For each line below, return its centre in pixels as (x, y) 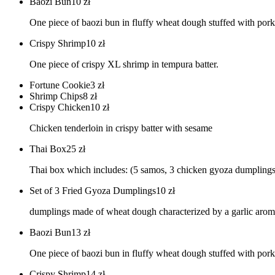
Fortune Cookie (60, 85)
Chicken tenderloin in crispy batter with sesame (121, 128)
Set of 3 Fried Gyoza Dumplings (93, 191)
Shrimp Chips (56, 96)
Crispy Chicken (60, 107)
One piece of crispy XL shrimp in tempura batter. (124, 64)
